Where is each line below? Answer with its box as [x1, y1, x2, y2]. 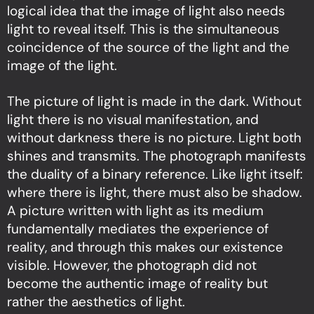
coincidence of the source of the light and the [7, 39, 289, 57]
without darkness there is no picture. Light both [7, 129, 301, 147]
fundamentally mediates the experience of [7, 220, 268, 238]
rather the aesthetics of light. [7, 293, 185, 311]
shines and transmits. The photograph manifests [7, 147, 306, 165]
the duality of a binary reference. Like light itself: [7, 165, 303, 184]
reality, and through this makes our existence [7, 238, 283, 257]
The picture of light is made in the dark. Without [7, 93, 301, 111]
